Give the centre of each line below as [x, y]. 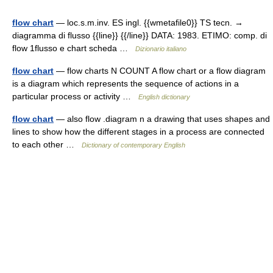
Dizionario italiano [161, 49]
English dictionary [164, 97]
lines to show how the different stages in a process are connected [138, 132]
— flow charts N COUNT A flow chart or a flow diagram [160, 71]
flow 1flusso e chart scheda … [74, 48]
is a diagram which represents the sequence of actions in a [126, 83]
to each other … [47, 144]
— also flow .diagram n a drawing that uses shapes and [162, 119]
